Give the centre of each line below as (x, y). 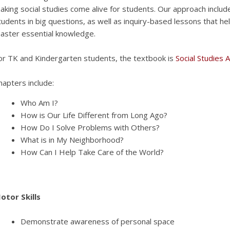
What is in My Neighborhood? (72, 140)
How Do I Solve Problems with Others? (91, 128)
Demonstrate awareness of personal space (97, 222)
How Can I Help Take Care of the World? (93, 152)
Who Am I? (39, 103)
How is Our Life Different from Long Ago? (94, 115)
